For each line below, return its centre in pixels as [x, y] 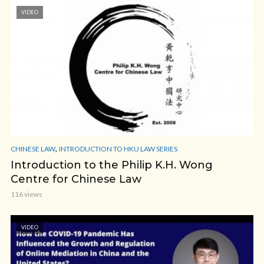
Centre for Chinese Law [76, 179]
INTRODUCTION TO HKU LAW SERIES [118, 149]
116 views [27, 194]
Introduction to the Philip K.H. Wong [112, 165]
